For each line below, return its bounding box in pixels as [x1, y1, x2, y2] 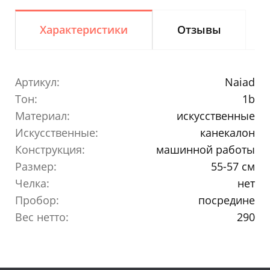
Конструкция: [15, 142, 85, 157]
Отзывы [177, 22, 221, 37]
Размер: [15, 159, 57, 174]
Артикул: [15, 74, 60, 89]
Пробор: [15, 192, 59, 207]
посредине [198, 192, 255, 207]
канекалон [200, 125, 255, 140]
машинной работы [156, 142, 255, 157]
